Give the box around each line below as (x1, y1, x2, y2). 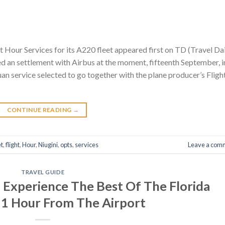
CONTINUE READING (7, 106, 73, 114)
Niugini (38, 140, 58, 149)
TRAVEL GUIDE (21, 169, 65, 176)
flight (6, 140, 20, 149)
